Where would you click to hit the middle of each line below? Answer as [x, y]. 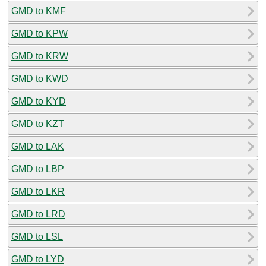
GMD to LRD [38, 214]
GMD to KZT [38, 123]
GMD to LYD [38, 259]
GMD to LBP [38, 169]
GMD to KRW [40, 56]
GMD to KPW [39, 33]
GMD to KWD [40, 78]
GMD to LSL [37, 236]
